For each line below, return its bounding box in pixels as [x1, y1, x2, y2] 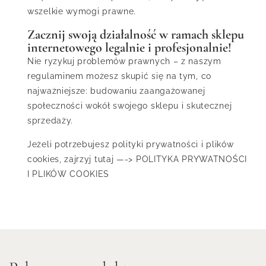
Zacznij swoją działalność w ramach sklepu [27, 27, 244, 43]
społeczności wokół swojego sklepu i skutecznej [27, 101, 232, 111]
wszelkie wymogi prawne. [27, 7, 137, 17]
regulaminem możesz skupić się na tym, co [27, 71, 211, 81]
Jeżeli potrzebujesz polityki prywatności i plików [27, 140, 234, 150]
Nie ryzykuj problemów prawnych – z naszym [27, 56, 221, 66]
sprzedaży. [27, 116, 73, 126]
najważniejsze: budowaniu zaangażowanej [27, 86, 205, 96]
